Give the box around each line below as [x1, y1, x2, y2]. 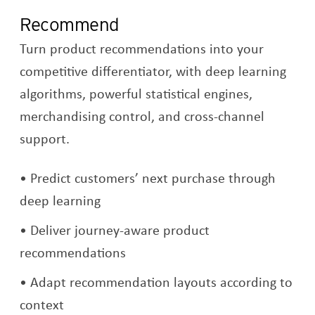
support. [20, 129, 70, 148]
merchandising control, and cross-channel [20, 106, 265, 126]
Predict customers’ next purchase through [30, 168, 276, 188]
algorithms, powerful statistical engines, [20, 84, 253, 103]
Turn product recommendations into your [20, 39, 264, 58]
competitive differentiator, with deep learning [20, 61, 287, 81]
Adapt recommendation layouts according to [30, 272, 293, 292]
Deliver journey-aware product [30, 220, 210, 240]
